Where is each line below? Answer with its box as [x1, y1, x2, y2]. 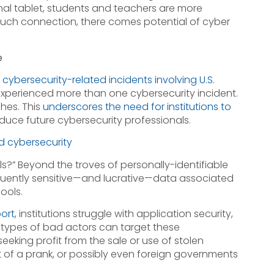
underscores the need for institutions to [42, 100, 231, 114]
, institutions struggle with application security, [14, 207, 233, 221]
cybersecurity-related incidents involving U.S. [2, 73, 215, 87]
